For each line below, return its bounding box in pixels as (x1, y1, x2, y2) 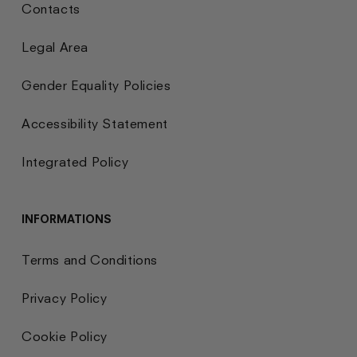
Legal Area (22, 38, 88, 55)
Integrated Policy (22, 153, 129, 170)
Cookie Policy (22, 328, 108, 344)
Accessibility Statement (22, 115, 168, 131)
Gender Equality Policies (22, 76, 171, 93)
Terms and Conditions (22, 251, 158, 268)
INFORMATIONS (22, 211, 112, 226)
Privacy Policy (22, 289, 108, 306)
